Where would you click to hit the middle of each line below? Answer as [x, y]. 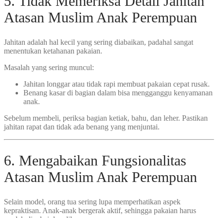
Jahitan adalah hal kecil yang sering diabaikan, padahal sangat [99, 42]
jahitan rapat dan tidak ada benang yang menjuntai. [82, 127]
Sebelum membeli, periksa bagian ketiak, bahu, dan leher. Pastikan [106, 118]
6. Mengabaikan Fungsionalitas [95, 160]
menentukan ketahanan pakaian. [53, 51]
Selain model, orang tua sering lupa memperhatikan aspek [92, 201]
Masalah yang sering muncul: [49, 67]
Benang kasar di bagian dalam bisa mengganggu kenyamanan [118, 92]
